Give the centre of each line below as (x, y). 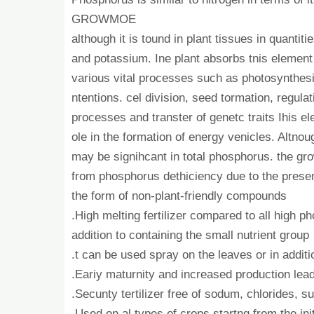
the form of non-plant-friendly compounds (179, 196)
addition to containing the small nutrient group (190, 235)
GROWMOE (104, 19)
